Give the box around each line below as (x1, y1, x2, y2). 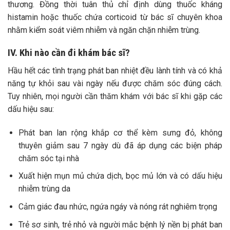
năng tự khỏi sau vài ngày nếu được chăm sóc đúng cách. (8, 79, 222, 89)
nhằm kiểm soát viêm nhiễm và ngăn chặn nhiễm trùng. (8, 25, 200, 35)
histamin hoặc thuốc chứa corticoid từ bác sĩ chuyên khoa (8, 12, 222, 22)
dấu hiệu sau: (8, 104, 54, 114)
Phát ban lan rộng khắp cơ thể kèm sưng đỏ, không (18, 127, 222, 138)
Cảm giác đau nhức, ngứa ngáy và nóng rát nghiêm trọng (18, 202, 217, 212)
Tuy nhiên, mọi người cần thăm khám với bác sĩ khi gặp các (8, 91, 222, 102)
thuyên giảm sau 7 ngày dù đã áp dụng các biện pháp (18, 140, 222, 150)
